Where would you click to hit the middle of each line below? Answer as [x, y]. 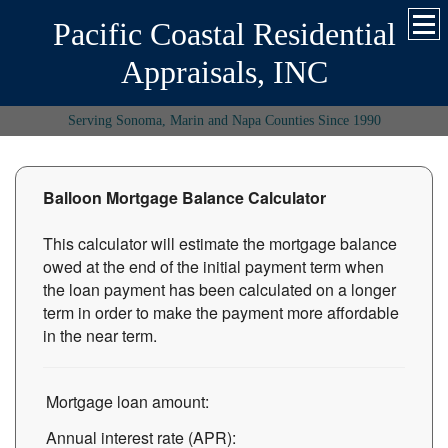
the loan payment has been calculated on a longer [219, 289]
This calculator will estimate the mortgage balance [220, 243]
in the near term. [100, 335]
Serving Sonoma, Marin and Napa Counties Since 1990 [224, 120]
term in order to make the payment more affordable [221, 312]
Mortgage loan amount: [127, 401]
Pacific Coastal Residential [224, 34]
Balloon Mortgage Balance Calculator [184, 197]
